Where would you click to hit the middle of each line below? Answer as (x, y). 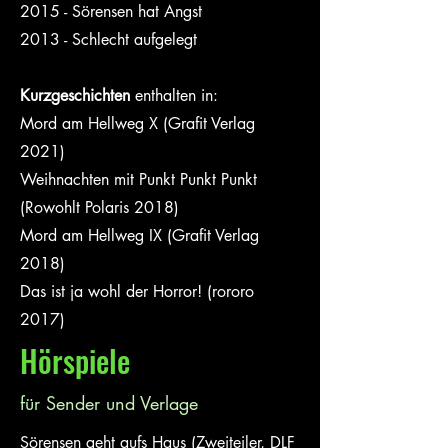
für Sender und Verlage (109, 403)
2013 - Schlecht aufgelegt (108, 39)
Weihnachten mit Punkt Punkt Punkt (138, 179)
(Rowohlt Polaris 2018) (99, 207)
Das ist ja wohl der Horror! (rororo (137, 291)
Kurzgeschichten (77, 95)
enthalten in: (176, 95)
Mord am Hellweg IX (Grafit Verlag (139, 235)
